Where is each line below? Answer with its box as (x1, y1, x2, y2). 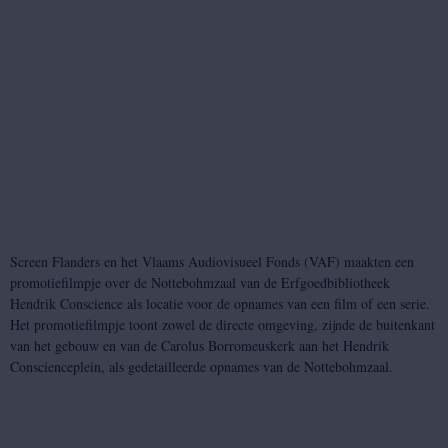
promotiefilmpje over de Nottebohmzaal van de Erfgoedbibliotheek (10, 273, 390, 293)
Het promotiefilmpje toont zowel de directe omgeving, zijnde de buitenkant (10, 315, 435, 335)
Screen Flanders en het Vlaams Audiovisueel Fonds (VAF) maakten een (10, 252, 414, 272)
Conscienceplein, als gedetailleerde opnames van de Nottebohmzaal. (10, 357, 393, 377)
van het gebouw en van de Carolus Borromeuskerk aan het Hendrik (10, 336, 389, 356)
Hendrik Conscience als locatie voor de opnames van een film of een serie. (10, 294, 430, 314)
